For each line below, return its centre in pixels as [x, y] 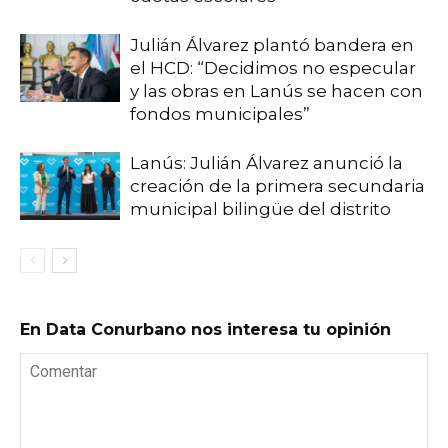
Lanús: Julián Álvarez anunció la [266, 162]
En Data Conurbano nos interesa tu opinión [205, 329]
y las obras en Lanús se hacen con [276, 90]
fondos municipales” [220, 113]
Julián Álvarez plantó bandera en [272, 44]
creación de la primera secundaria [277, 185]
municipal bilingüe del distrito [260, 208]
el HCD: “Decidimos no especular [273, 67]
